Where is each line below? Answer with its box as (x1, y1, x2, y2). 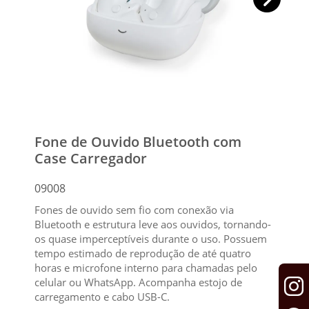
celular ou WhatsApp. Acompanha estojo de (34, 275, 242, 290)
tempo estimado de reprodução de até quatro (34, 246, 251, 261)
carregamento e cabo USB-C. (34, 290, 170, 304)
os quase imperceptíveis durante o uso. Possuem (34, 232, 267, 246)
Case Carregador (34, 149, 147, 168)
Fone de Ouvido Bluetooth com (34, 132, 241, 152)
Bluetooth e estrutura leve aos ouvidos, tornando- (34, 217, 271, 232)
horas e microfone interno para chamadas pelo (34, 261, 257, 275)
